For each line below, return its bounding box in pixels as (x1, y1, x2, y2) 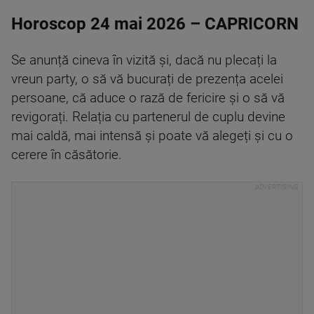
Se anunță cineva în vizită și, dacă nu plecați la (11, 53, 277, 69)
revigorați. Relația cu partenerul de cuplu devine (11, 109, 285, 125)
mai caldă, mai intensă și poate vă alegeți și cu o (11, 128, 293, 144)
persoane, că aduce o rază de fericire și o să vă (11, 90, 285, 107)
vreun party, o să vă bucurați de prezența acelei (11, 71, 283, 88)
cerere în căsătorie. (11, 147, 122, 163)
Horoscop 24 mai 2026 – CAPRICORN (11, 14, 299, 34)
